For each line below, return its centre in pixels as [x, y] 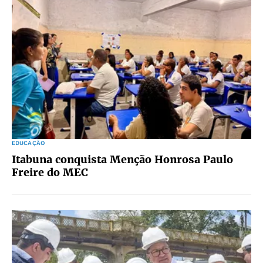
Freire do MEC [50, 172]
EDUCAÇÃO [28, 143]
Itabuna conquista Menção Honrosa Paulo [122, 159]
